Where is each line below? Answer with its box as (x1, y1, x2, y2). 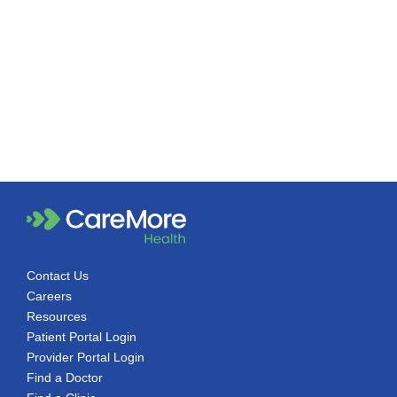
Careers (27, 289, 72, 304)
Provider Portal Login (27, 350, 144, 365)
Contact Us (27, 269, 89, 284)
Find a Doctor (27, 370, 103, 385)
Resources (27, 309, 87, 324)
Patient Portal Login (27, 330, 136, 345)
